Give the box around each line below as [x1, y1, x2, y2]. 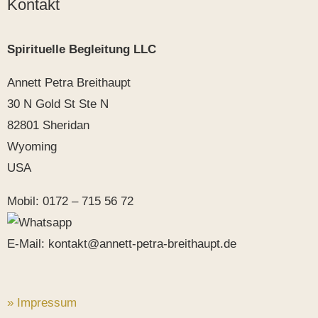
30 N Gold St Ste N [7, 97, 109, 111]
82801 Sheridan [7, 118, 89, 132]
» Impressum [7, 296, 77, 310]
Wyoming [7, 139, 57, 153]
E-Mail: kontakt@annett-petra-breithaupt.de [7, 236, 236, 251]
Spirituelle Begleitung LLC [7, 42, 156, 56]
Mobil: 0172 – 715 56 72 [7, 194, 133, 208]
